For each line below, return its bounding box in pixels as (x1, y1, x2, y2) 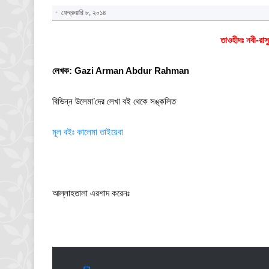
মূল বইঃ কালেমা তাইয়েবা (52, 127, 123, 137)
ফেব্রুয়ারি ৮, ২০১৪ (61, 8, 106, 17)
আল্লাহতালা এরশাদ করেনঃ (52, 188, 130, 198)
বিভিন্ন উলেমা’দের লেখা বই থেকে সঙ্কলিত (52, 96, 176, 106)
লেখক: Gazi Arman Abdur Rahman (52, 65, 189, 76)
